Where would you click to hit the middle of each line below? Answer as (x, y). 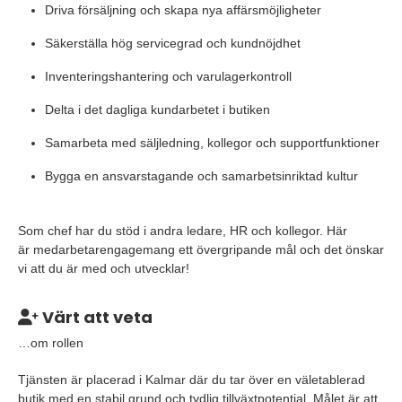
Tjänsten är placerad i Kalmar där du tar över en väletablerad (192, 380)
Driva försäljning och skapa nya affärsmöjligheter (183, 10)
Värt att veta (96, 317)
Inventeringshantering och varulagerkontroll (168, 76)
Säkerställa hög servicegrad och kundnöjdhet (173, 43)
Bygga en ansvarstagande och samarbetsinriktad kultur (201, 176)
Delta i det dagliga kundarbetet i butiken (157, 109)
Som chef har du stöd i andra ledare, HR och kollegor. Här (183, 231)
